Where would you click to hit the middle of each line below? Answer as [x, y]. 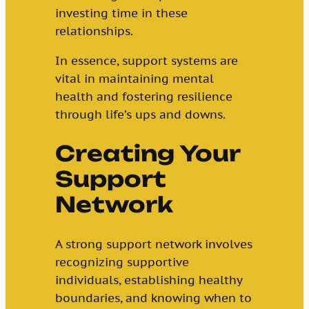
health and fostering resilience [143, 96]
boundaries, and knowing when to [153, 298]
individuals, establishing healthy [148, 280]
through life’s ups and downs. [140, 114]
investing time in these [121, 13]
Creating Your [147, 154]
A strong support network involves [153, 244]
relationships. [94, 31]
